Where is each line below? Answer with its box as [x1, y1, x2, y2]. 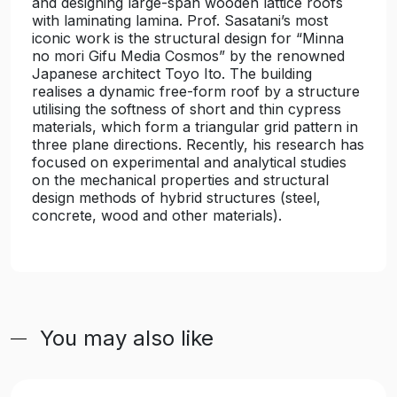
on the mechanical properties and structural [32, 171, 329, 189]
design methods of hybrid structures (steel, [32, 189, 321, 206]
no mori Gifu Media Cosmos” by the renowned [32, 47, 345, 65]
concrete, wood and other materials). [32, 206, 282, 224]
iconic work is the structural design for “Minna [32, 29, 344, 47]
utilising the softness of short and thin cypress [32, 100, 341, 118]
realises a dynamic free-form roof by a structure [32, 82, 360, 100]
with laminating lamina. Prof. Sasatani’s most [32, 12, 328, 29]
